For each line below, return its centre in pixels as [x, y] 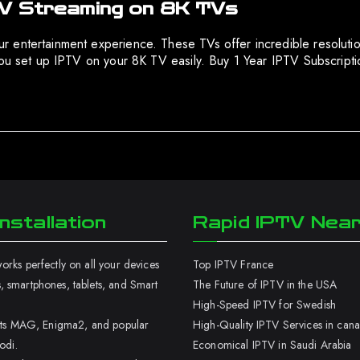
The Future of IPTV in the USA [265, 284]
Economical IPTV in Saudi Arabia [272, 345]
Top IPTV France [233, 264]
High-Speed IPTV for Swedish [265, 305]
